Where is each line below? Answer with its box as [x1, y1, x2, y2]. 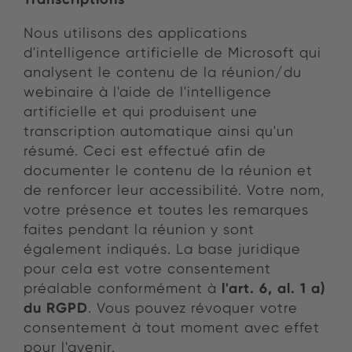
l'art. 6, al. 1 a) [222, 279, 326, 298]
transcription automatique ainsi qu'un [24, 123, 294, 140]
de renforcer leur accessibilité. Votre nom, [24, 181, 324, 199]
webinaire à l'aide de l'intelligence [24, 83, 272, 101]
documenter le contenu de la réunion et [24, 162, 313, 179]
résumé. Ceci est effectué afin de [24, 142, 266, 159]
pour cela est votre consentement [24, 260, 271, 277]
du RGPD [24, 299, 88, 317]
